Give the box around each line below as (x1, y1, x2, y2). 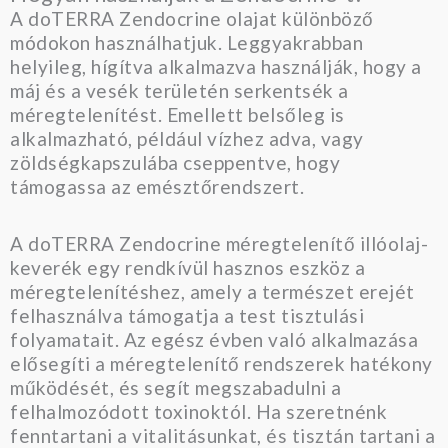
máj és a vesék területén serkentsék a (10, 79, 349, 103)
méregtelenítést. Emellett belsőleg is (10, 103, 345, 127)
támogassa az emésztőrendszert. (10, 175, 304, 199)
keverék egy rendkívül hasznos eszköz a (10, 256, 365, 280)
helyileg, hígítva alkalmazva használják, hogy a (10, 55, 422, 79)
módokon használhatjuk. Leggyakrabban (10, 31, 363, 55)
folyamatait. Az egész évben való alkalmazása (10, 328, 418, 352)
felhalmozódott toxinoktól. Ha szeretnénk (10, 400, 387, 424)
